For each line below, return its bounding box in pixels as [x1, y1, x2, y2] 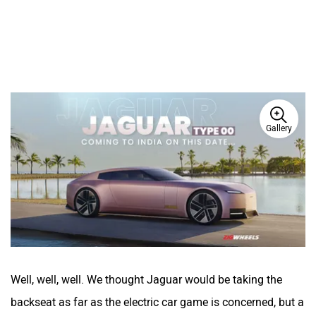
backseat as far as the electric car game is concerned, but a [11, 295, 304, 309]
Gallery [266, 123, 292, 133]
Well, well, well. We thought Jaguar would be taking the [11, 272, 282, 286]
